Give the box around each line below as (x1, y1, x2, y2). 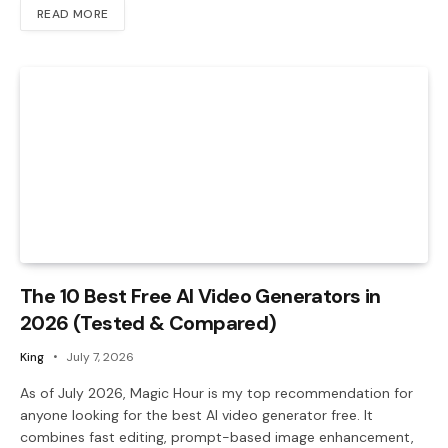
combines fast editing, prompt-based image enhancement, (20, 427, 414, 446)
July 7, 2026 (66, 348, 134, 365)
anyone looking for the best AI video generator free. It (20, 405, 373, 424)
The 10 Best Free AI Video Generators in (20, 282, 381, 309)
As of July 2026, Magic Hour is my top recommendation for (20, 383, 413, 402)
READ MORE (37, 6, 109, 23)
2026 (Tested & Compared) (20, 309, 277, 336)
